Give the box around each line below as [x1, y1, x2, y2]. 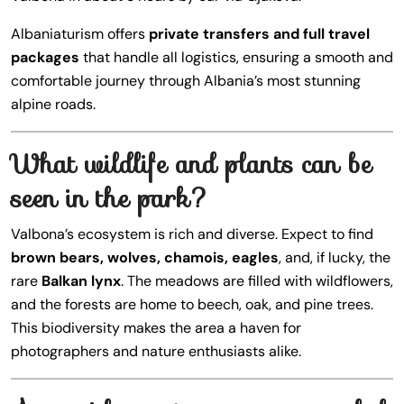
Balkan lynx [41, 271, 121, 290]
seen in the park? [11, 179, 210, 218]
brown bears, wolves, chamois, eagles [11, 248, 279, 267]
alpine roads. [11, 95, 96, 114]
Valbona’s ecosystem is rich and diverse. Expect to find [11, 225, 373, 243]
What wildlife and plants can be [11, 144, 372, 184]
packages [11, 48, 79, 67]
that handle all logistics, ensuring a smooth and [79, 48, 393, 67]
